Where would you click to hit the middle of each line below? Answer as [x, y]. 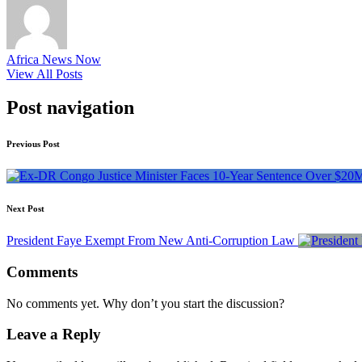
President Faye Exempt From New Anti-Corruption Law [151, 241]
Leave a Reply [54, 335]
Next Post [25, 209]
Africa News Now [54, 59]
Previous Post [33, 144]
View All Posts [44, 74]
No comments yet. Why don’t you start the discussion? [145, 303]
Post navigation [70, 108]
